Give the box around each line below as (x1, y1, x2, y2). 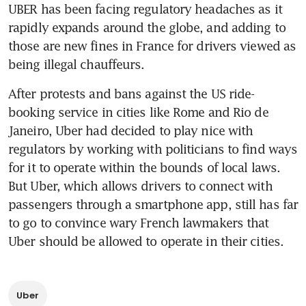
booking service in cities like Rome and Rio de (8, 104, 268, 120)
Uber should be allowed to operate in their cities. (8, 233, 284, 249)
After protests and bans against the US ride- (8, 85, 255, 101)
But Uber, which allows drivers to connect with (8, 178, 273, 193)
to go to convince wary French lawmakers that (8, 214, 269, 230)
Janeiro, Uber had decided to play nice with (8, 122, 253, 138)
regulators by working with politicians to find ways (8, 141, 298, 156)
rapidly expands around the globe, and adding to (8, 19, 286, 35)
